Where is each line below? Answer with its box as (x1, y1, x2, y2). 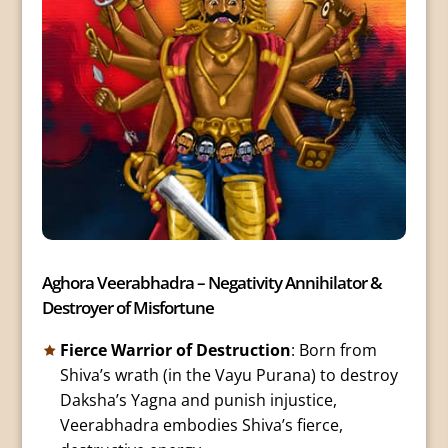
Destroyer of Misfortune (42, 296, 215, 320)
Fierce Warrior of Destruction (59, 339, 291, 362)
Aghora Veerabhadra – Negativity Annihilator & (42, 271, 383, 295)
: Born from (290, 339, 377, 362)
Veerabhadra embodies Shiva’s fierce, (59, 414, 343, 437)
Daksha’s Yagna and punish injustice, (59, 389, 337, 412)
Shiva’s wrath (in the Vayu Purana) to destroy (59, 364, 398, 387)
